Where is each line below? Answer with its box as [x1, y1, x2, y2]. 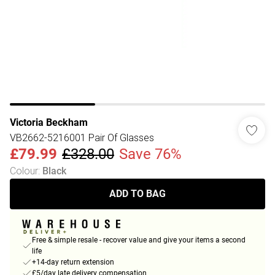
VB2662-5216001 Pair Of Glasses [10, 131, 154, 144]
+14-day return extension [32, 258, 114, 267]
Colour [10, 165, 38, 177]
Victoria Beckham [10, 117, 88, 128]
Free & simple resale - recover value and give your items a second [32, 236, 246, 245]
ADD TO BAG [109, 188, 166, 199]
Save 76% [119, 145, 182, 163]
